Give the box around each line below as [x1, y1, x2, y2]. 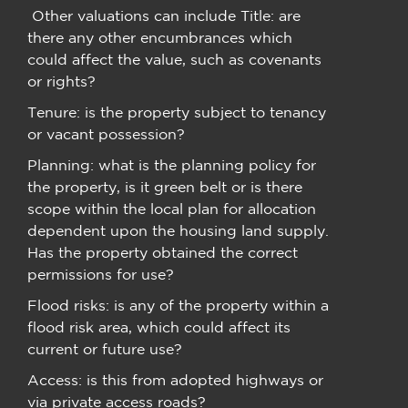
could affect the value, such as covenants [27, 51, 321, 68]
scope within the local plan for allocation [27, 200, 316, 218]
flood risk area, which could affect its [27, 319, 291, 336]
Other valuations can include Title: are [27, 7, 301, 25]
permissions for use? [27, 266, 174, 283]
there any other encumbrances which [27, 29, 292, 46]
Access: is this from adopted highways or [27, 372, 323, 389]
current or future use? [27, 341, 182, 358]
